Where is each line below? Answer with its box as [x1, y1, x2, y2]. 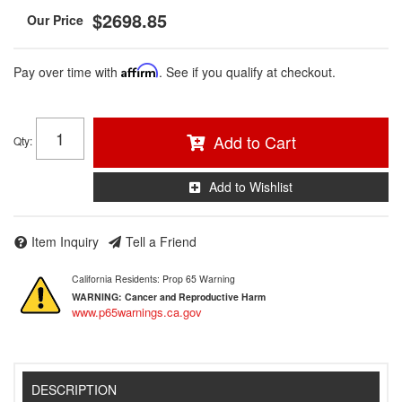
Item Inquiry [31, 232, 99, 250]
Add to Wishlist [209, 177, 293, 196]
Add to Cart [213, 129, 296, 153]
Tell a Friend [126, 232, 197, 250]
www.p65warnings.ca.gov [72, 302, 202, 320]
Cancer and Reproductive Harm [122, 289, 266, 303]
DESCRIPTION [31, 380, 118, 399]
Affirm [121, 62, 159, 78]
